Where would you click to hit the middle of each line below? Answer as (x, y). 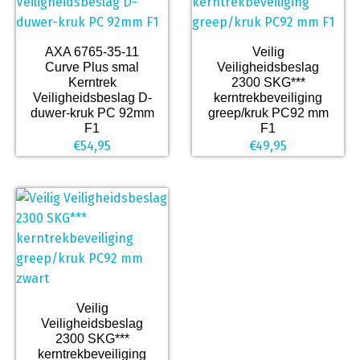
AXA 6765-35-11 (92, 51)
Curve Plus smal (92, 67)
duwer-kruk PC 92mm (92, 112)
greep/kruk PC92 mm (268, 112)
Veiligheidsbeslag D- (92, 97)
